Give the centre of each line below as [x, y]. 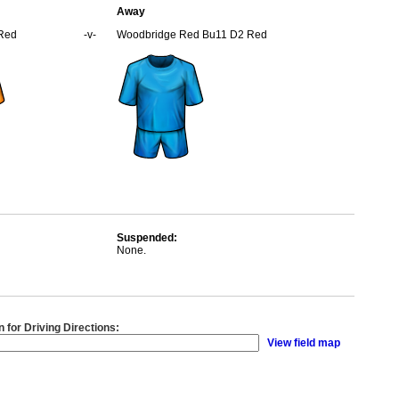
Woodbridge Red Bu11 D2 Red [192, 35]
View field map [304, 343]
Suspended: [147, 238]
